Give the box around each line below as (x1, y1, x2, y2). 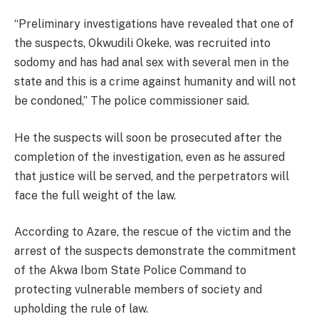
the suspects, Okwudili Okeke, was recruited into (14, 36, 271, 51)
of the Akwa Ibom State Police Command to (14, 263, 246, 278)
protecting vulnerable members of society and (14, 283, 262, 297)
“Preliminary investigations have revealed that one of (14, 17, 294, 31)
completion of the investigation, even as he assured (14, 150, 285, 164)
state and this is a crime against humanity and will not (14, 75, 296, 89)
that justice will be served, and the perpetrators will (14, 169, 289, 183)
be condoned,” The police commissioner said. (14, 94, 249, 108)
